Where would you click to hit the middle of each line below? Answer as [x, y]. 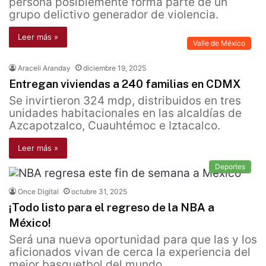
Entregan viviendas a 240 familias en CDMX [125, 84]
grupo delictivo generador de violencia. [114, 15]
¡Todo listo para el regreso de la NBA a [112, 208]
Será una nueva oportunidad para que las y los [133, 240]
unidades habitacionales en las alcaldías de [125, 113]
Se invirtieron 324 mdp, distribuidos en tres [125, 101]
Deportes [230, 167]
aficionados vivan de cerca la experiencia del [130, 252]
